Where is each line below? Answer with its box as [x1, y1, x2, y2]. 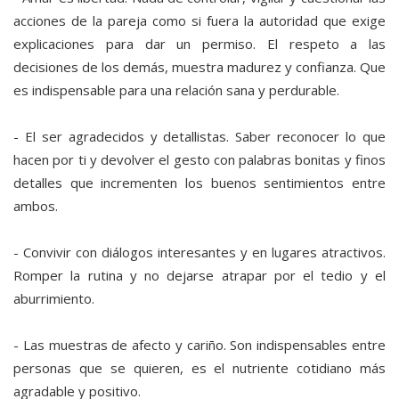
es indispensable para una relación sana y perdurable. [13, 81, 339, 100]
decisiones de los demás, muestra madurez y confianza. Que [13, 58, 386, 77]
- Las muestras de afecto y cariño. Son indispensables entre [13, 336, 386, 354]
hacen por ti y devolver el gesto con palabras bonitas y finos [13, 151, 386, 169]
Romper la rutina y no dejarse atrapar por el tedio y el [13, 266, 386, 285]
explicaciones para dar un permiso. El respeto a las [13, 35, 386, 53]
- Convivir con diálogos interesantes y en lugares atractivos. [13, 243, 386, 262]
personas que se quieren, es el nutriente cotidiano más [13, 359, 386, 378]
